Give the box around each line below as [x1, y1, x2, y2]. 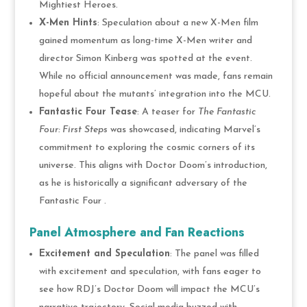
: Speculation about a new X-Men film [97, 17, 258, 28]
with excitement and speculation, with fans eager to [38, 266, 261, 277]
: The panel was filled [169, 248, 259, 259]
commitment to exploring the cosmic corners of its [38, 142, 255, 153]
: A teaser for [136, 106, 198, 117]
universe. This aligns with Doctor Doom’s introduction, [38, 160, 267, 171]
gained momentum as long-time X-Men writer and [38, 35, 252, 46]
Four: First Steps [38, 124, 108, 135]
